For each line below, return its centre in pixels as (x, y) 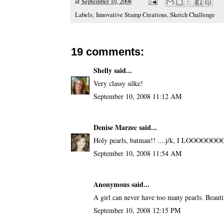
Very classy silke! (118, 83)
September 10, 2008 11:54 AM (137, 153)
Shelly (102, 70)
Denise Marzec (115, 127)
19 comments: (107, 51)
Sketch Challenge (192, 14)
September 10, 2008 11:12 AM (137, 96)
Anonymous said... (121, 184)
